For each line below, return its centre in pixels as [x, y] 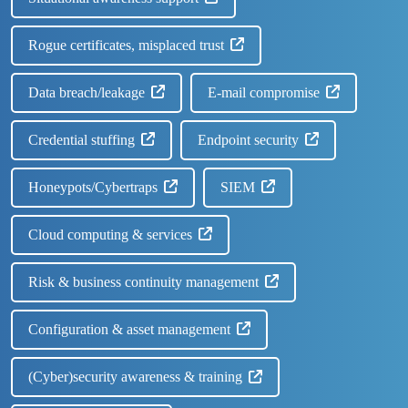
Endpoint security [249, 139]
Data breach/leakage [87, 92]
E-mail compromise [264, 92]
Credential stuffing [82, 139]
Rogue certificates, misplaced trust [127, 45]
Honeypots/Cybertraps [93, 187]
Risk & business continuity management [144, 281]
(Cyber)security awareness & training [136, 377]
